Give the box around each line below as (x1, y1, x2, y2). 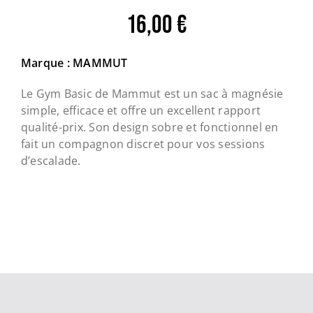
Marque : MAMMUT (20, 55, 128, 71)
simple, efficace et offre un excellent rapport (20, 103, 261, 119)
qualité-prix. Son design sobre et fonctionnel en (20, 119, 279, 136)
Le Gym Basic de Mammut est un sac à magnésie (20, 86, 284, 102)
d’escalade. (20, 153, 81, 169)
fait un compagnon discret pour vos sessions (20, 136, 265, 152)
